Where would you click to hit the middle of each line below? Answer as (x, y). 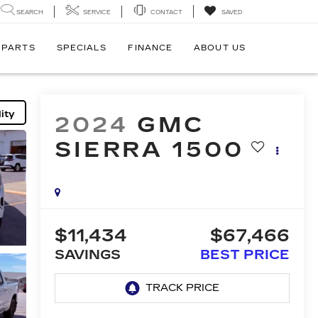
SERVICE (97, 12)
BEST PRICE (245, 255)
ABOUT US (220, 48)
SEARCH (30, 12)
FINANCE (150, 48)
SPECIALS (82, 48)
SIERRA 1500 (149, 150)
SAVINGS (87, 255)
